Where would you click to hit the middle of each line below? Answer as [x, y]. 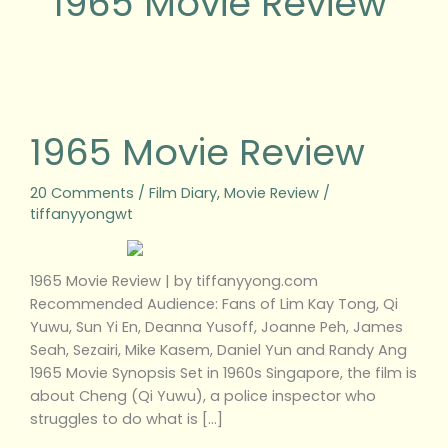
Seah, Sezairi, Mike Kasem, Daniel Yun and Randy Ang [218, 350]
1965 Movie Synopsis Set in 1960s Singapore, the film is [223, 373]
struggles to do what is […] [126, 419]
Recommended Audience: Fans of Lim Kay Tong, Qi [213, 304]
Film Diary [182, 193]
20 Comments [81, 193]
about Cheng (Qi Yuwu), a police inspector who [202, 396]
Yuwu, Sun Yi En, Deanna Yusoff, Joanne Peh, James [216, 327]
